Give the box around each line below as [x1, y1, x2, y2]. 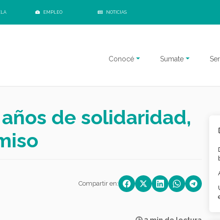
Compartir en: [78, 180, 118, 187]
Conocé [109, 55, 135, 63]
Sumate [160, 55, 184, 63]
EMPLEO [42, 9, 63, 15]
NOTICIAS [105, 9, 127, 15]
